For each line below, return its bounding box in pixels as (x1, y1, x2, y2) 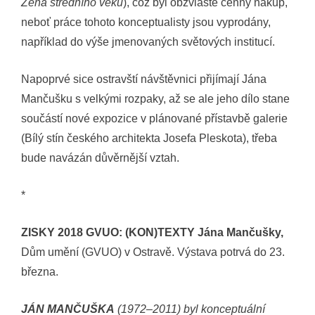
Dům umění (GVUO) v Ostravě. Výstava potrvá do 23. (21, 245, 285, 258)
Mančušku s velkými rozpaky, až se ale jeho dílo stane (21, 92, 290, 105)
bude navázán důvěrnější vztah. (21, 151, 179, 164)
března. (21, 265, 58, 278)
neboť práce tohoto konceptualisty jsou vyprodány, (21, 15, 271, 28)
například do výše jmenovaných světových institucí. (21, 35, 275, 48)
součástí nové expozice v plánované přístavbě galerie (21, 112, 288, 124)
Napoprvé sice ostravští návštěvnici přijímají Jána (21, 72, 266, 85)
